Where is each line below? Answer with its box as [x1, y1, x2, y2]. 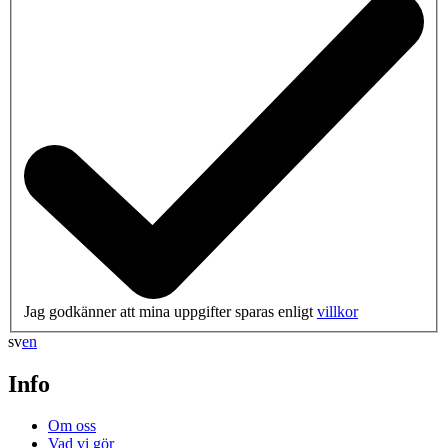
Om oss [48, 417, 96, 435]
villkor [317, 302, 358, 320]
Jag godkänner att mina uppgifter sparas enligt [24, 302, 317, 320]
